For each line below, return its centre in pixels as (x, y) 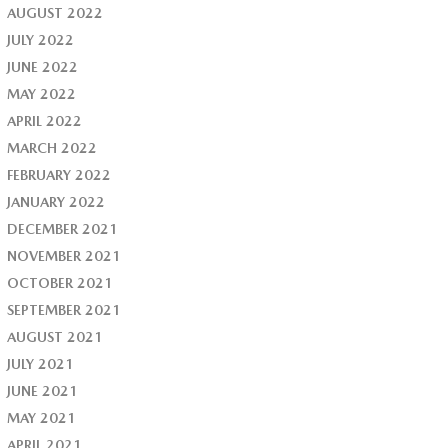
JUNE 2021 (43, 391)
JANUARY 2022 (56, 202)
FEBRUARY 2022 (59, 175)
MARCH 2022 (52, 148)
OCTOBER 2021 (60, 283)
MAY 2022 (42, 94)
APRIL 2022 (45, 121)
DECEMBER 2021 (63, 229)
